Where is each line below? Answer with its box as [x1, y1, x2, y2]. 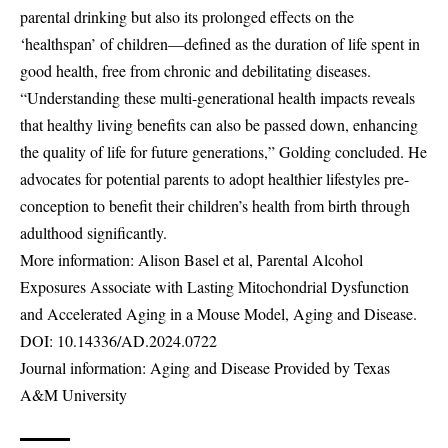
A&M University [20, 384, 127, 406]
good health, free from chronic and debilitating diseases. [20, 60, 371, 82]
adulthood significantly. [20, 222, 167, 244]
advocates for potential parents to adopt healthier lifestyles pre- [20, 168, 409, 190]
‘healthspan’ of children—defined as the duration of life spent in [20, 33, 420, 55]
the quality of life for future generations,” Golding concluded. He [20, 141, 427, 163]
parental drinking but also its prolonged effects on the [20, 6, 354, 28]
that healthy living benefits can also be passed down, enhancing [20, 114, 418, 136]
